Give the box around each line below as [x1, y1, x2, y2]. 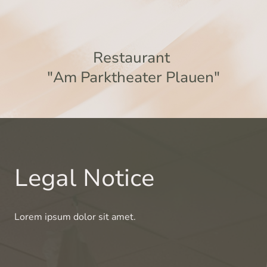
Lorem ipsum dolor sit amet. [14, 210, 136, 224]
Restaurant [93, 47, 174, 67]
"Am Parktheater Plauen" [46, 67, 221, 87]
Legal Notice [14, 162, 154, 195]
